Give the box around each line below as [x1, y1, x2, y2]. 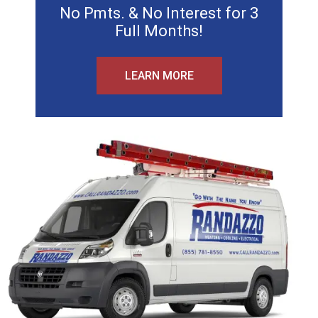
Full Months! [115, 21, 203, 40]
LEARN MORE [124, 68, 194, 82]
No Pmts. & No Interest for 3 [60, 4, 258, 22]
